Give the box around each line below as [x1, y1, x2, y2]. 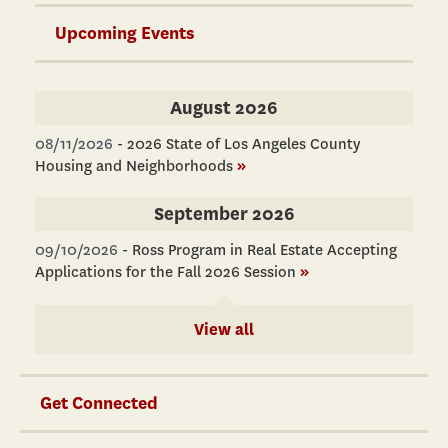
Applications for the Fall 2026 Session [35, 261, 296, 282]
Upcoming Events [55, 21, 195, 45]
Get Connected [40, 391, 158, 415]
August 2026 [170, 95, 278, 120]
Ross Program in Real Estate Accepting [132, 239, 397, 260]
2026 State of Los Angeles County [127, 133, 360, 154]
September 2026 [153, 201, 295, 226]
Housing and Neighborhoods [35, 155, 233, 176]
